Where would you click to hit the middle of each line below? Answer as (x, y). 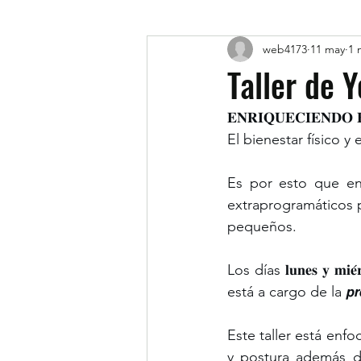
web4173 (285, 49)
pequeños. (262, 226)
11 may (328, 49)
